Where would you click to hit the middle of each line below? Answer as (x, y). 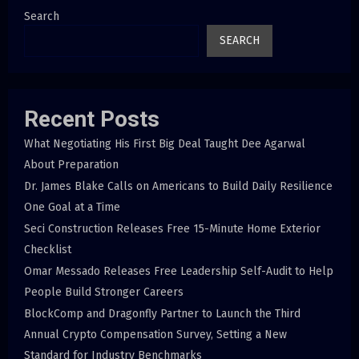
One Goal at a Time (72, 208)
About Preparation (71, 165)
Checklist (48, 250)
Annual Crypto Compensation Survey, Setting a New (155, 335)
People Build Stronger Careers (104, 292)
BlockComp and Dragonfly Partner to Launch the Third (162, 314)
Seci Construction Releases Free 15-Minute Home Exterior (172, 229)
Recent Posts (92, 119)
